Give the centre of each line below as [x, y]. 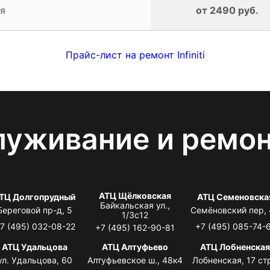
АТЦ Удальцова [35, 246]
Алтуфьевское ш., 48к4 [135, 260]
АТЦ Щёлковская [135, 195]
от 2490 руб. [227, 10]
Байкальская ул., [135, 205]
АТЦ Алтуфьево [135, 246]
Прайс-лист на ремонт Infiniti [135, 55]
